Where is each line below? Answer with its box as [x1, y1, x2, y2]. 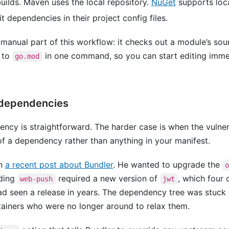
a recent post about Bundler [5, 159, 113, 170]
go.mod [15, 52, 40, 61]
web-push [20, 175, 53, 184]
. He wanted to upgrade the [113, 159, 222, 170]
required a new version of [55, 173, 160, 184]
